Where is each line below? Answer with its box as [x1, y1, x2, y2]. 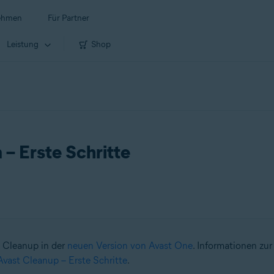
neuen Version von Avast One [67, 240, 193, 251]
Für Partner [48, 13, 89, 23]
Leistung [7, 39, 39, 50]
